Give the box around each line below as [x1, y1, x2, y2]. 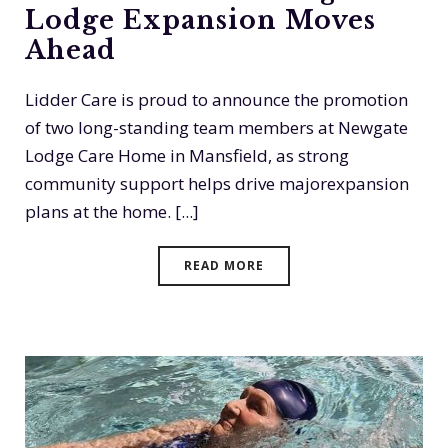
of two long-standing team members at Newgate [25, 116, 408, 140]
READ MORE [184, 257, 264, 275]
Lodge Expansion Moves [25, 5, 376, 37]
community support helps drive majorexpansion [25, 172, 409, 196]
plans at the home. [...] [25, 200, 199, 224]
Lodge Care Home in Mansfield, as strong [25, 144, 349, 168]
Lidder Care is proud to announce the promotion [25, 88, 408, 112]
